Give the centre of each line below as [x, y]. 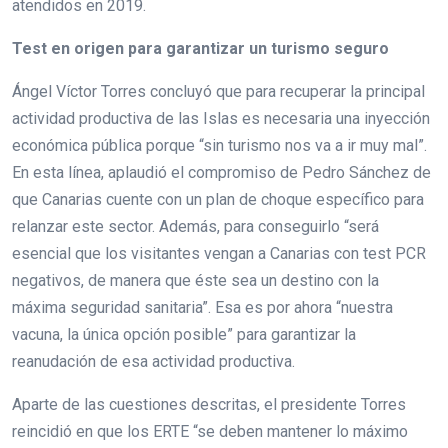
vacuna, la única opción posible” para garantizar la [184, 334]
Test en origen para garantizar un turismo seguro [200, 48]
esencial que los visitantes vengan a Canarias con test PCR [219, 253]
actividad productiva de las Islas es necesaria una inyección [221, 118]
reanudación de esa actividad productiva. [153, 361]
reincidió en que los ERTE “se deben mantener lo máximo [210, 431]
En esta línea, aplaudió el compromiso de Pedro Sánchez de [221, 172]
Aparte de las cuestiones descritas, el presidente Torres [209, 404]
